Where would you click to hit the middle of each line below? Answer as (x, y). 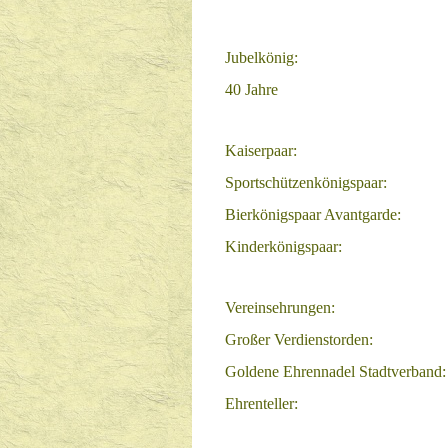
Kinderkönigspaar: (283, 246)
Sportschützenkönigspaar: (306, 182)
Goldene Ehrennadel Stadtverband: (335, 371)
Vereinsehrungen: (280, 307)
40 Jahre (251, 89)
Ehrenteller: (261, 403)
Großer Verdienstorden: (299, 339)
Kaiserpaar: (261, 150)
